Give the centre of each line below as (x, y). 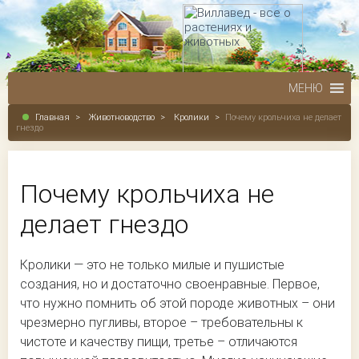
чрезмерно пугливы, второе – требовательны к (161, 323)
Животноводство (122, 117)
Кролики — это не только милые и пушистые (152, 265)
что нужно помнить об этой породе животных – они (177, 303)
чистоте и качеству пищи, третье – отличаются (159, 342)
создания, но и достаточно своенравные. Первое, (170, 284)
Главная (52, 117)
